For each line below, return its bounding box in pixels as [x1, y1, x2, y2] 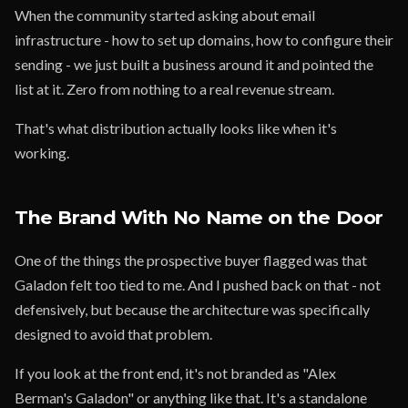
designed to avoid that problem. [15, 325, 212, 342]
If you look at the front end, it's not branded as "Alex [15, 364, 336, 382]
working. [15, 144, 69, 161]
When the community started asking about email [15, 6, 315, 24]
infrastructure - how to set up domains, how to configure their [15, 31, 393, 48]
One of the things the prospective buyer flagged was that [15, 251, 367, 269]
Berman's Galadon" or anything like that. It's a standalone [15, 389, 367, 406]
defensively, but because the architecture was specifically [15, 301, 370, 318]
